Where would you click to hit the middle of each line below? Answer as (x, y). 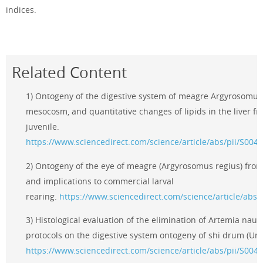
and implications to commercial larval (100, 181)
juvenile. (43, 127)
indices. (21, 9)
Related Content (69, 73)
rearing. (43, 196)
